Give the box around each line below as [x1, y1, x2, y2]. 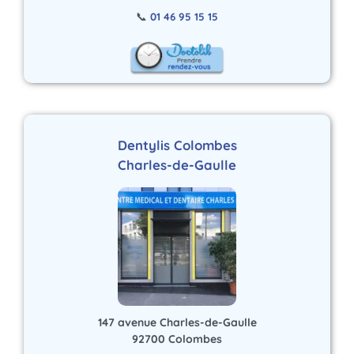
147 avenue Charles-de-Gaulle [97, 314, 257, 330]
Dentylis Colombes [117, 137, 237, 154]
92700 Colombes [132, 331, 222, 346]
